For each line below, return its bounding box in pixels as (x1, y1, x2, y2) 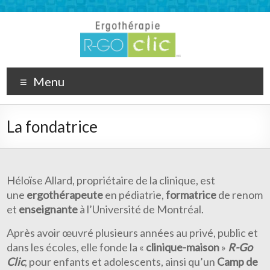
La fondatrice (7, 117, 98, 136)
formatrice (166, 188, 217, 201)
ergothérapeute (27, 188, 104, 201)
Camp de (217, 255, 259, 268)
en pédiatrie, (103, 188, 166, 201)
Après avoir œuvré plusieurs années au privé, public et (7, 226, 259, 239)
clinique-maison (146, 240, 220, 254)
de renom (216, 188, 263, 201)
